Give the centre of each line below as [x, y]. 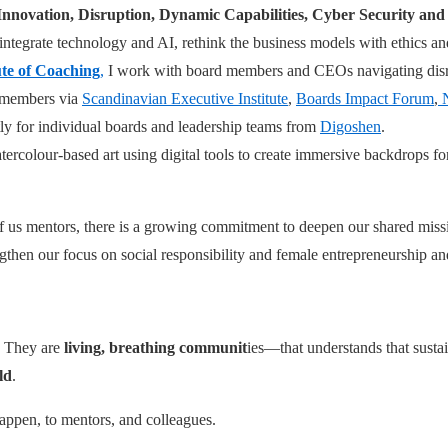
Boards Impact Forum [365, 98]
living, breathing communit [155, 347]
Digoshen [350, 126]
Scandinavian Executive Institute [185, 98]
